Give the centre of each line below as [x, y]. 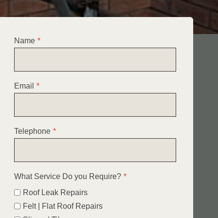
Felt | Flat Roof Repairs [63, 206]
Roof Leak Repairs [55, 192]
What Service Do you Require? [67, 176]
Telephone [32, 131]
